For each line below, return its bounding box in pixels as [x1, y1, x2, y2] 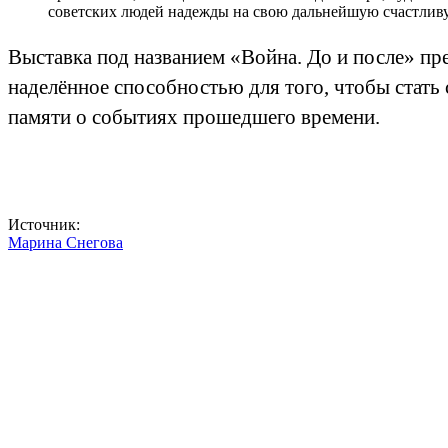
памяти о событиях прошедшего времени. [8, 104, 380, 129]
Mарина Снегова [8, 233, 123, 251]
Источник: [8, 215, 80, 233]
